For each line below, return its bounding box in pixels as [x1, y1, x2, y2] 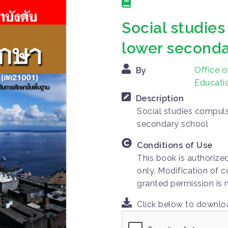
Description [135, 94, 184, 104]
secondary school [137, 119, 208, 129]
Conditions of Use [137, 140, 213, 150]
